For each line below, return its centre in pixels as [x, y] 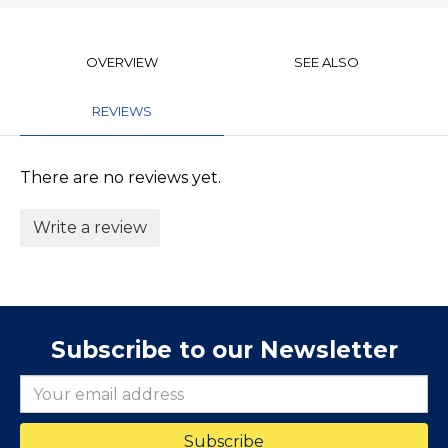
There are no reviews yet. [120, 177]
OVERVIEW [122, 62]
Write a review [90, 228]
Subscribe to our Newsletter [224, 350]
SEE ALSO [326, 62]
